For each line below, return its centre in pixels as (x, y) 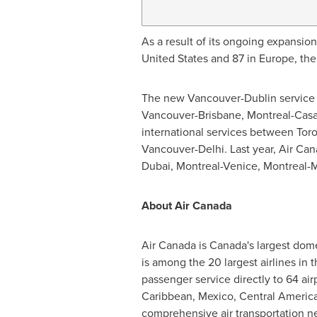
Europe (276, 58)
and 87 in (233, 58)
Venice (240, 166)
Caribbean (167, 296)
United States (174, 58)
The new (164, 98)
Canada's (231, 245)
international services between (219, 132)
